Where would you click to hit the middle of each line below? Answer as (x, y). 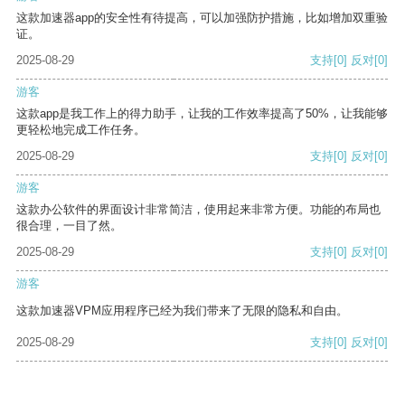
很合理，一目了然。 (69, 226)
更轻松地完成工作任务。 (81, 130)
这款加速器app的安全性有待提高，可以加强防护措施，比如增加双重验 (202, 18)
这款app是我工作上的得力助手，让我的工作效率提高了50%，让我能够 (202, 114)
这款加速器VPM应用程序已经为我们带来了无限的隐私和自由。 (182, 311)
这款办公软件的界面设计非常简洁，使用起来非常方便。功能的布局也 (198, 210)
